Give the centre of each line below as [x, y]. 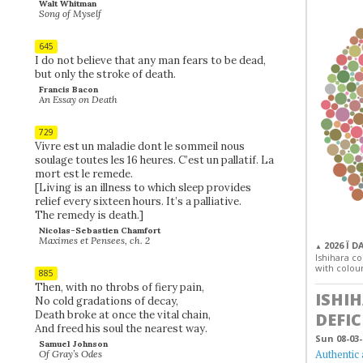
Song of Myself [70, 13]
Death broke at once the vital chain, [122, 314]
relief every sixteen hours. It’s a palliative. [138, 201]
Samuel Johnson [73, 344]
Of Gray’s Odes [71, 353]
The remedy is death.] [89, 215]
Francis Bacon [68, 89]
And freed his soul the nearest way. [121, 328]
